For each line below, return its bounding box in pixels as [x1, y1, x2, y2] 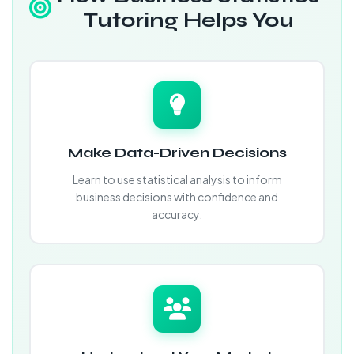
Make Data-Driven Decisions [67, 144, 287, 161]
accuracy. [152, 207, 202, 221]
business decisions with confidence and [76, 190, 278, 204]
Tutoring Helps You [82, 8, 294, 32]
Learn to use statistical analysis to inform [72, 172, 282, 186]
